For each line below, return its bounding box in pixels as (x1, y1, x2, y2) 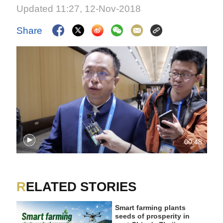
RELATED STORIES (26, 179, 137, 194)
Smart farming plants (114, 204, 186, 212)
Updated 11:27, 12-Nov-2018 (16, 3, 141, 14)
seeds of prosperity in (114, 212, 190, 221)
